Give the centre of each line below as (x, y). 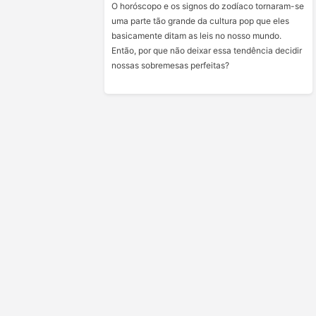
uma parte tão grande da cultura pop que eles (201, 21)
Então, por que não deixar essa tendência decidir (207, 50)
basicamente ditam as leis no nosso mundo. (197, 36)
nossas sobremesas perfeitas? (171, 65)
